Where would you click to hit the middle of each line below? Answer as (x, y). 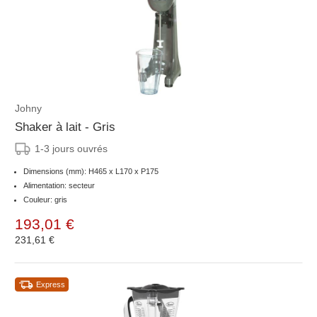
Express (51, 285)
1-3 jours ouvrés (71, 149)
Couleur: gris (45, 200)
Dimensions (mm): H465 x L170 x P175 (91, 172)
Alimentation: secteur (59, 186)
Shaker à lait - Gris (65, 127)
